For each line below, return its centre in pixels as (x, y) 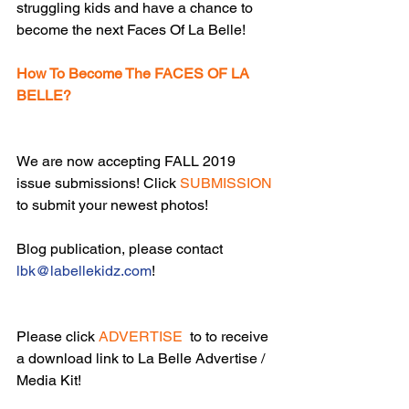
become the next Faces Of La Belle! (131, 29)
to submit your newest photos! (112, 204)
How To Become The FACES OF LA (135, 73)
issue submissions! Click (98, 183)
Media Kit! (49, 380)
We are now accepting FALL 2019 (128, 161)
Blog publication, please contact (121, 248)
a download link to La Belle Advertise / (142, 358)
